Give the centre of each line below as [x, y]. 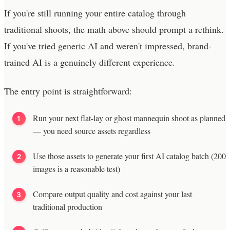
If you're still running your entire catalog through [95, 13]
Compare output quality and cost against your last [112, 194]
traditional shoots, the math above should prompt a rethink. [114, 29]
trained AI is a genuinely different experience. [90, 62]
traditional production [68, 206]
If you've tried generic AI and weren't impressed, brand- [108, 45]
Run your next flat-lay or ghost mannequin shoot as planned [129, 118]
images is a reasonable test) [76, 168]
